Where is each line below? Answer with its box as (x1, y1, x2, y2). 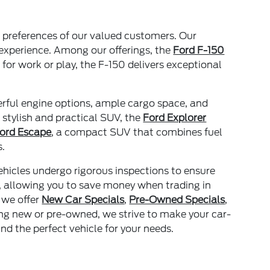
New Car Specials (42, 193, 125, 206)
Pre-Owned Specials (129, 193, 225, 206)
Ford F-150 (173, 44, 225, 56)
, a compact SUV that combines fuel (51, 126, 223, 138)
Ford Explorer (143, 111, 207, 124)
